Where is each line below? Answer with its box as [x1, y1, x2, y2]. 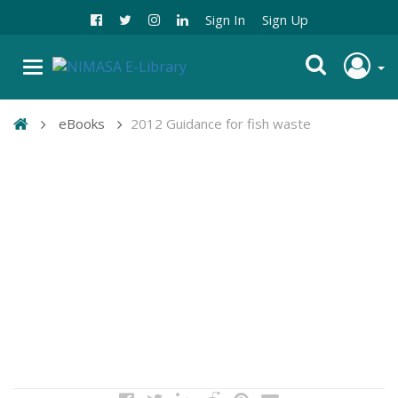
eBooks [59, 115, 105, 133]
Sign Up [261, 11, 308, 29]
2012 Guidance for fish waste [131, 115, 311, 133]
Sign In [204, 11, 245, 29]
